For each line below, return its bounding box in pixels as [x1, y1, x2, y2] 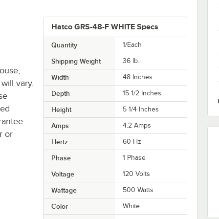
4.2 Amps [123, 121, 152, 129]
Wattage [51, 186, 77, 194]
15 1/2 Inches [123, 89, 162, 97]
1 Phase [123, 153, 146, 161]
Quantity [51, 41, 77, 49]
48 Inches [123, 73, 153, 81]
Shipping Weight [51, 57, 101, 65]
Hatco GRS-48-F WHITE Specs [51, 22, 158, 31]
